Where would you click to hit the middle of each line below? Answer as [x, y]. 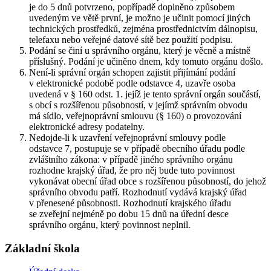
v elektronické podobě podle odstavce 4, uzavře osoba [132, 83]
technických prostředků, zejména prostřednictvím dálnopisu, [143, 29]
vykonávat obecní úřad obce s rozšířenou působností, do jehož [148, 181]
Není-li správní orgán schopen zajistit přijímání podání [132, 73]
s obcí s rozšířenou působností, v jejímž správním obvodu [138, 105]
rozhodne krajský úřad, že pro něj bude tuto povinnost [132, 171]
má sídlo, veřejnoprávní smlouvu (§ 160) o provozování [135, 116]
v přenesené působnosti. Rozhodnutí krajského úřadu [130, 203]
